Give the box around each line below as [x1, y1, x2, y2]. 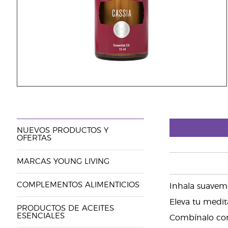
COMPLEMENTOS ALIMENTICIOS [16, 181, 139, 189]
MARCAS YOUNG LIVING [16, 158, 109, 165]
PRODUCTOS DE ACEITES [16, 205, 114, 212]
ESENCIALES [16, 212, 65, 220]
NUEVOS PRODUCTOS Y [16, 127, 108, 134]
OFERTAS [16, 134, 51, 142]
